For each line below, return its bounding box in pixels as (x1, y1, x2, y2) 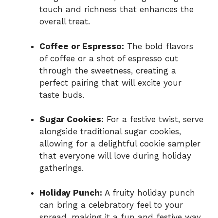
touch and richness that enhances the (39, 4, 194, 15)
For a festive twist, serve (104, 114, 203, 125)
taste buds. (39, 90, 84, 100)
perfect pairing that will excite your (39, 77, 182, 88)
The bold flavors (124, 41, 193, 51)
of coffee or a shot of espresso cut (39, 53, 178, 63)
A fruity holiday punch (102, 187, 195, 198)
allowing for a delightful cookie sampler (39, 139, 200, 149)
